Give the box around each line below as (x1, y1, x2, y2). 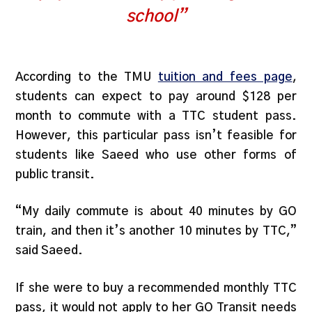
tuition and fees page (157, 70, 292, 83)
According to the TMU (15, 70, 158, 83)
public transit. (15, 168, 98, 180)
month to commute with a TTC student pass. (15, 109, 297, 122)
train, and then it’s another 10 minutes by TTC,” (15, 225, 297, 237)
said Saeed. (15, 244, 84, 257)
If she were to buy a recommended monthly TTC (15, 281, 297, 294)
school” (126, 8, 186, 25)
